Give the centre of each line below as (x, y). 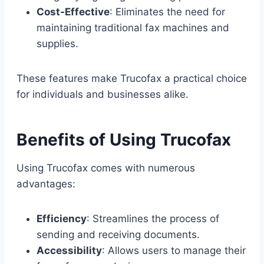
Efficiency (62, 218)
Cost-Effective (73, 11)
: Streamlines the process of (153, 218)
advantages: (46, 184)
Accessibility (69, 250)
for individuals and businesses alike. (103, 94)
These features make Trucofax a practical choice (132, 78)
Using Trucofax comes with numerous (106, 168)
